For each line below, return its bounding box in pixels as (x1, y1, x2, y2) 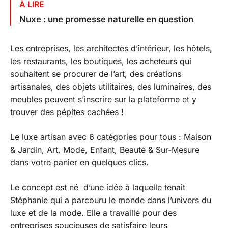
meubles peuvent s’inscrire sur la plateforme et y (10, 94, 196, 105)
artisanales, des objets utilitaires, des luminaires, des (10, 81, 211, 92)
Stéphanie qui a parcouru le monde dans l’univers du (10, 195, 211, 206)
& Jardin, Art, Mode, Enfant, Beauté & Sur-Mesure (10, 145, 199, 155)
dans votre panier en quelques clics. (10, 157, 149, 168)
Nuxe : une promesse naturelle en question (19, 14, 193, 25)
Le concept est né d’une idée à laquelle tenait (10, 182, 185, 193)
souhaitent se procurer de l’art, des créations (10, 69, 181, 79)
